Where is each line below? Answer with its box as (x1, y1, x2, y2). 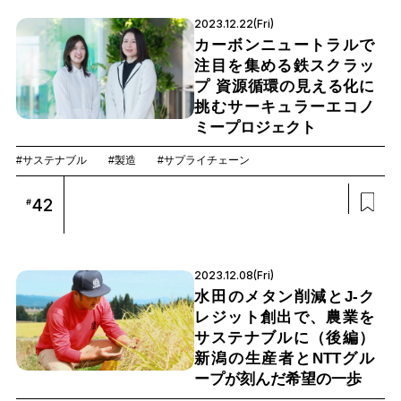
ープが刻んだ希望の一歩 (194, 371, 363, 388)
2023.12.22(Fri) (194, 17, 275, 31)
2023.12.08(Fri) (194, 269, 275, 283)
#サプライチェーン (157, 154, 250, 167)
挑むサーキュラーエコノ (194, 98, 375, 115)
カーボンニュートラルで (194, 36, 375, 54)
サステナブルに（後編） (194, 329, 375, 347)
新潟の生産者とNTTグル (194, 350, 375, 368)
